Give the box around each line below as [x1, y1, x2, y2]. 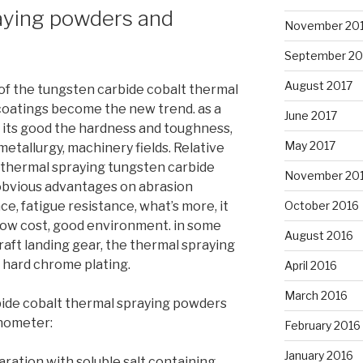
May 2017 [284, 138, 335, 152]
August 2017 [284, 78, 352, 92]
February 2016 [284, 318, 361, 332]
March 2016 [284, 288, 348, 302]
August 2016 [284, 228, 353, 242]
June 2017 [284, 108, 337, 122]
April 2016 [284, 258, 337, 272]
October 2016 [284, 198, 359, 212]
